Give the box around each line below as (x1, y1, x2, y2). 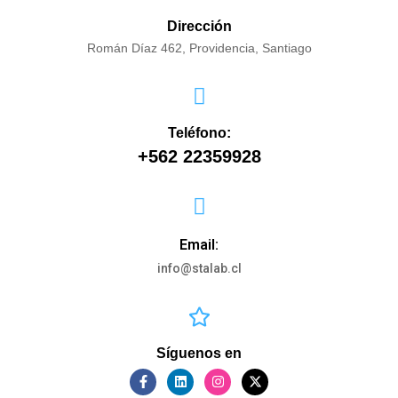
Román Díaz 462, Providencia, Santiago (86, 40, 312, 55)
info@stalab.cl (156, 260, 242, 275)
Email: (179, 235, 219, 253)
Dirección (166, 18, 232, 34)
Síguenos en (156, 345, 242, 361)
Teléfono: (167, 124, 231, 140)
